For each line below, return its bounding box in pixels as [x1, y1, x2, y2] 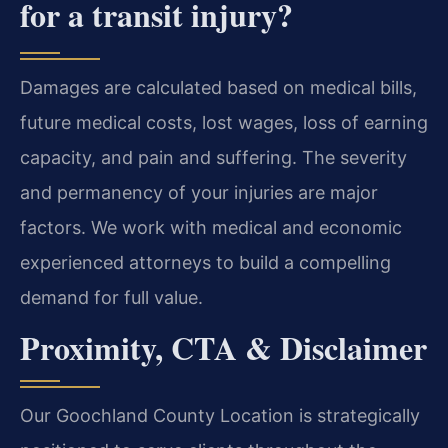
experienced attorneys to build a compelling [20, 251, 391, 273]
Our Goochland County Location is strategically [20, 405, 420, 427]
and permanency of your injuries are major [20, 181, 378, 203]
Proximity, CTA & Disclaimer [20, 324, 427, 372]
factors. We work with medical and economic [20, 216, 402, 238]
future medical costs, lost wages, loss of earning [20, 111, 428, 133]
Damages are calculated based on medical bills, [20, 76, 417, 98]
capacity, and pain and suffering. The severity [20, 146, 407, 168]
